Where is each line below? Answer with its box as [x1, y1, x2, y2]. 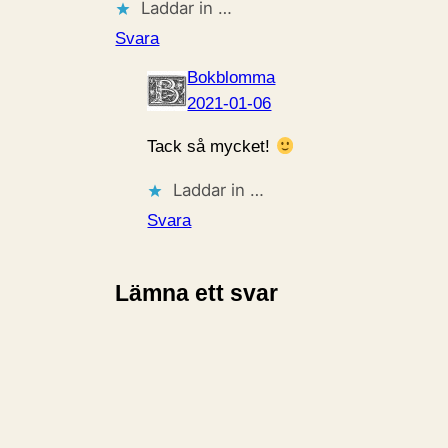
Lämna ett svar [115, 279, 279, 306]
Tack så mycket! [147, 137, 276, 157]
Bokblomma [187, 68, 276, 88]
